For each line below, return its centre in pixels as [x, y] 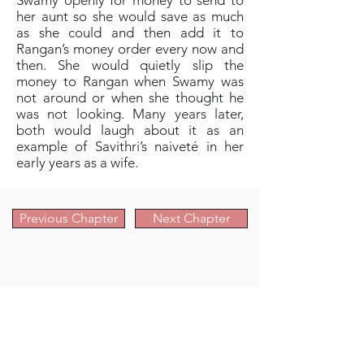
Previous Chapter [69, 218]
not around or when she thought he [130, 97]
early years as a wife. [77, 162]
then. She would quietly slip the [130, 65]
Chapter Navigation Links [110, 304]
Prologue [43, 348]
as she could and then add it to [130, 32]
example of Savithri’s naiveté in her [130, 146]
